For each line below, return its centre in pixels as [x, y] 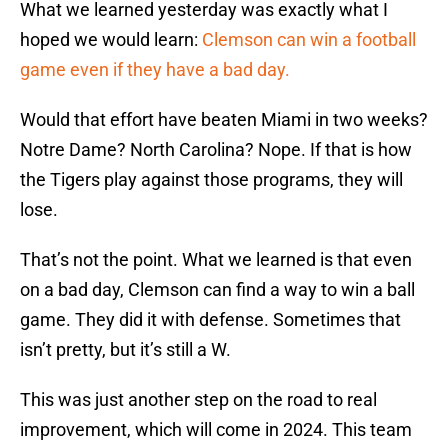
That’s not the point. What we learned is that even [216, 260]
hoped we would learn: [111, 40]
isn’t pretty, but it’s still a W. [125, 350]
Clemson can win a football [309, 40]
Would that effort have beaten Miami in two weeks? [224, 120]
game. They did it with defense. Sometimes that [210, 320]
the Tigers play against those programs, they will [211, 180]
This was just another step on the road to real [198, 400]
